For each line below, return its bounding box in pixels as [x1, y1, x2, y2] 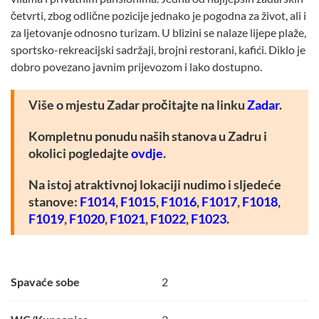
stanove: [28, 194, 80, 209]
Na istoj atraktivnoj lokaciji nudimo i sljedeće [28, 177, 281, 192]
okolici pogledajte [28, 145, 131, 161]
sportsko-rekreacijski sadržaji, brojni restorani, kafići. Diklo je [11, 42, 305, 56]
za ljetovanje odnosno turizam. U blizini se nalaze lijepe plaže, [11, 25, 306, 39]
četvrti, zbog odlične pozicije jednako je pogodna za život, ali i [11, 8, 306, 22]
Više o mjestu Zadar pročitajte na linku [28, 97, 247, 113]
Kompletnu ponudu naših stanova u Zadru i [28, 128, 267, 144]
